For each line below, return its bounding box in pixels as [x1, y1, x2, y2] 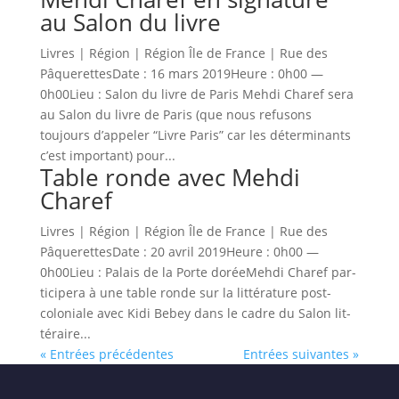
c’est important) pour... [39, 147, 175, 164]
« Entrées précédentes [39, 346, 174, 362]
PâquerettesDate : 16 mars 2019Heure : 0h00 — [39, 65, 323, 82]
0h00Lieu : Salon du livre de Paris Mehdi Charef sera [39, 85, 354, 102]
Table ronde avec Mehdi [39, 161, 300, 193]
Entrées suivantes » [243, 346, 360, 362]
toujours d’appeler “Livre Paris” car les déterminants [39, 126, 351, 143]
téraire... [39, 325, 91, 342]
